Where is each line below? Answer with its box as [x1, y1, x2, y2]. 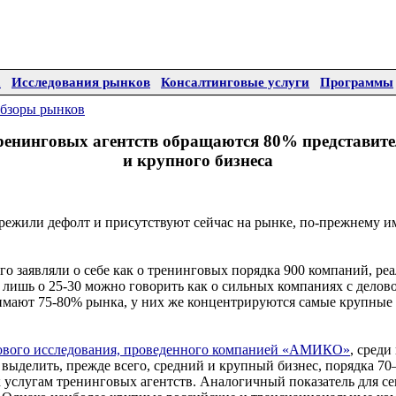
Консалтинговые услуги [161, 74, 309, 89]
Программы [320, 74, 393, 89]
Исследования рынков [11, 74, 150, 89]
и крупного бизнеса [122, 151, 273, 170]
